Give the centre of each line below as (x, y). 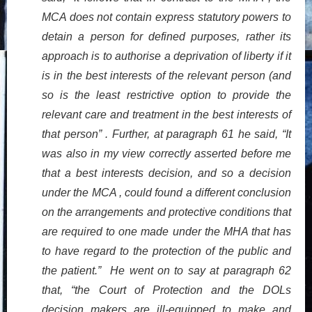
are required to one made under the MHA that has (166, 231)
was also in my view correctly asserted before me (166, 153)
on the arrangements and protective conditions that (166, 212)
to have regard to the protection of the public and (166, 251)
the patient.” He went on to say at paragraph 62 (166, 270)
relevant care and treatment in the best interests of (166, 114)
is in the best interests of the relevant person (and (166, 75)
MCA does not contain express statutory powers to (166, 17)
